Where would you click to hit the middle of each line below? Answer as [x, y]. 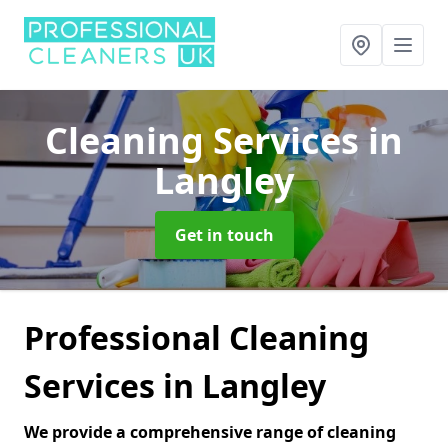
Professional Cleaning [196, 337]
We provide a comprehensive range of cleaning [210, 432]
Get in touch [224, 235]
